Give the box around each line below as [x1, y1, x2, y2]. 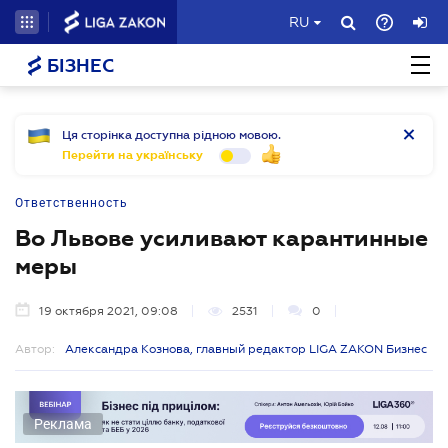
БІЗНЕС [42, 56, 114, 76]
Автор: [15, 342, 55, 356]
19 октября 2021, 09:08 [39, 304, 178, 318]
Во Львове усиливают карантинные [15, 225, 428, 251]
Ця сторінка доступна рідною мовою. [62, 128, 281, 142]
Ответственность [15, 196, 128, 210]
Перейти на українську [62, 148, 203, 162]
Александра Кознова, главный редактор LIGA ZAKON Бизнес [65, 342, 427, 356]
